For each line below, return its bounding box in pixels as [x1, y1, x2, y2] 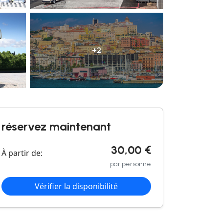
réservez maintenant [1, 119, 111, 133]
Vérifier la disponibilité [35, 180, 118, 192]
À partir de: [1, 147, 43, 158]
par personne [110, 159, 151, 168]
